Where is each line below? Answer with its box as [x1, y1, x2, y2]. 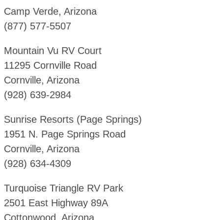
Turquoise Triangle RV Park [3, 183, 123, 194]
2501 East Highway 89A [3, 197, 108, 209]
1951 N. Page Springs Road [3, 129, 126, 140]
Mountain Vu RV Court [3, 45, 102, 56]
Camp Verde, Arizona [3, 6, 97, 17]
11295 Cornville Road [3, 60, 97, 71]
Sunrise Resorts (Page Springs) [3, 114, 142, 125]
